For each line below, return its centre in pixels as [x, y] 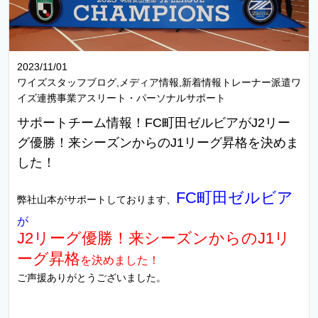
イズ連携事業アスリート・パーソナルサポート [121, 98]
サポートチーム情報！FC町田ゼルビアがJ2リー [153, 122]
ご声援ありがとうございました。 [91, 278]
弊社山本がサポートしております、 [96, 200]
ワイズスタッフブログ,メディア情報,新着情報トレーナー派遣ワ [159, 82]
